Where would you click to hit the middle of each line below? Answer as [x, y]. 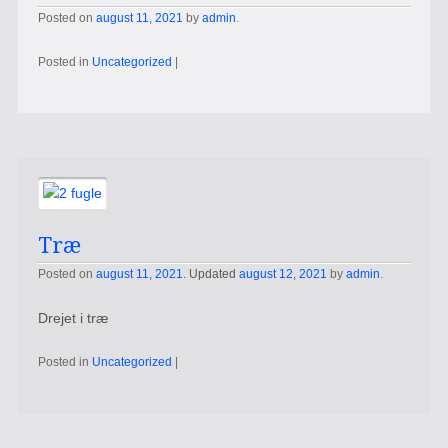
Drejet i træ [72, 318]
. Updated [210, 274]
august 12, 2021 [282, 274]
